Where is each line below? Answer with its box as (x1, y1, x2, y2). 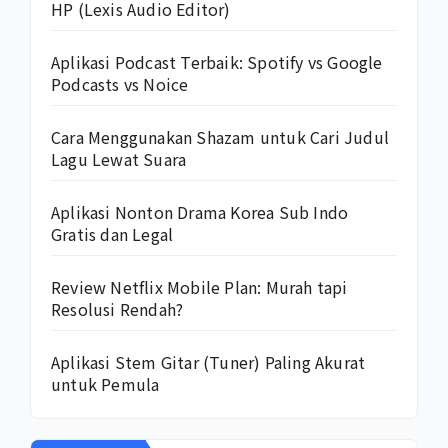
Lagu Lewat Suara (51, 147, 187, 172)
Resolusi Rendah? (51, 297, 184, 322)
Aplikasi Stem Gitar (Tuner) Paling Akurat (51, 350, 366, 375)
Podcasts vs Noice (51, 72, 189, 97)
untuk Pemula (51, 372, 160, 397)
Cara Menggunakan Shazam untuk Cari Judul (51, 125, 390, 150)
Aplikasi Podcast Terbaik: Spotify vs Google (51, 50, 383, 75)
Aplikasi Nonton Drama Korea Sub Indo (51, 200, 349, 225)
